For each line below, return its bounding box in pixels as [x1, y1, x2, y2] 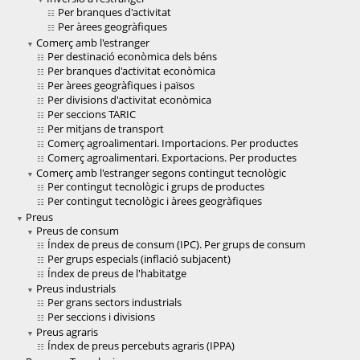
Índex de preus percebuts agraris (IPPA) [47, 338, 235, 354]
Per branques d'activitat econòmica [47, 63, 215, 79]
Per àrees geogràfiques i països [47, 78, 194, 93]
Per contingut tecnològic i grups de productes [47, 179, 264, 194]
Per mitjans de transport [47, 121, 164, 137]
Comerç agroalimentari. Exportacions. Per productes [47, 150, 297, 166]
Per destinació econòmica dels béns [47, 49, 217, 64]
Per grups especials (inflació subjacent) [47, 252, 231, 267]
